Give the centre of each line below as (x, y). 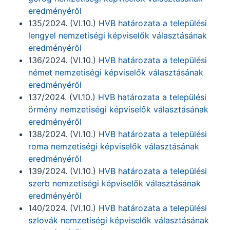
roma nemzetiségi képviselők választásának (114, 146)
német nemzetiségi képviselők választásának (116, 72)
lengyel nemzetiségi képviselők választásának (118, 35)
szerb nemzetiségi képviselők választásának (114, 183)
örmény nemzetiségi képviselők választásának (118, 109)
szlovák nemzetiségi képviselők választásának (119, 220)
